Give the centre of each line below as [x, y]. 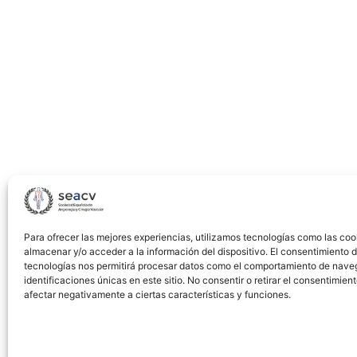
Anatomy [42, 80]
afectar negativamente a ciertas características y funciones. [157, 294]
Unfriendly [46, 60]
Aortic [34, 163]
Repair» [38, 184]
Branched [43, 122]
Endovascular [56, 143]
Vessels [37, 18]
